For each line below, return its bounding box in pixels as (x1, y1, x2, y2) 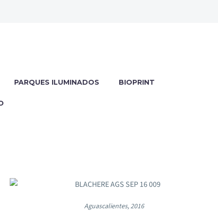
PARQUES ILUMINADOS (14, 78, 99, 87)
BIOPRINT (119, 78, 155, 87)
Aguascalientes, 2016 (84, 201, 144, 212)
